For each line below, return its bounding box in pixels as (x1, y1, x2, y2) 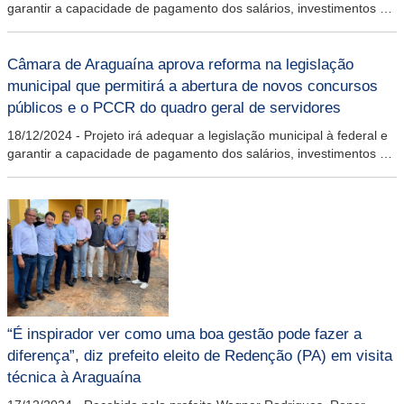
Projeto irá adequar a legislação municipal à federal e (84, 128, 388, 142)
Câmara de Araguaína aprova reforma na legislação (7, 56, 353, 73)
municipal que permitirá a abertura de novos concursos (7, 78, 378, 95)
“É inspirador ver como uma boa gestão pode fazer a (7, 326, 362, 343)
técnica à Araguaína (7, 369, 141, 386)
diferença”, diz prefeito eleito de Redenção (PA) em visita (7, 347, 392, 364)
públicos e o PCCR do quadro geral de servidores (7, 99, 341, 116)
